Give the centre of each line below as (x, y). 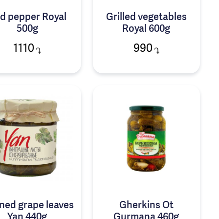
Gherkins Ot (146, 206)
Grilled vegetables (146, 17)
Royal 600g (146, 29)
